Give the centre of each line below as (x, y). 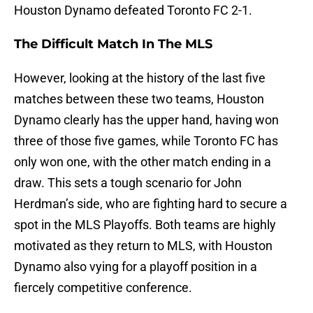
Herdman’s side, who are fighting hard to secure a (151, 204)
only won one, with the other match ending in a (143, 162)
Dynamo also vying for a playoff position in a (136, 267)
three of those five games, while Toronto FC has (146, 141)
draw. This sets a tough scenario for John (128, 183)
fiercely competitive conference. (103, 288)
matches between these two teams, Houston (139, 99)
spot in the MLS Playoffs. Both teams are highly (145, 225)
